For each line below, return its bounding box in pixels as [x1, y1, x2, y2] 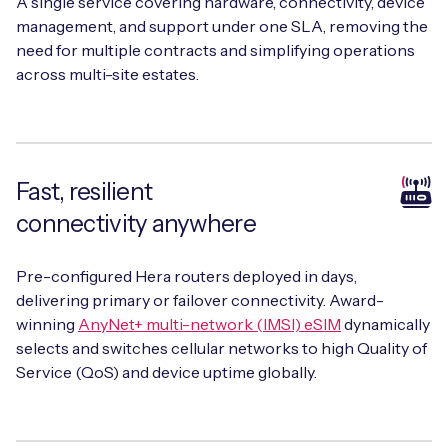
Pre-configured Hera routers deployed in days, [16, 266, 357, 286]
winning [16, 314, 78, 334]
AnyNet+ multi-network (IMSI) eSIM [78, 314, 341, 334]
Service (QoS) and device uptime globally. [16, 362, 317, 382]
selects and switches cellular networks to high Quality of [16, 338, 427, 358]
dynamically [341, 314, 430, 334]
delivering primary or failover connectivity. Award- [16, 290, 384, 310]
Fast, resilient [16, 177, 153, 206]
